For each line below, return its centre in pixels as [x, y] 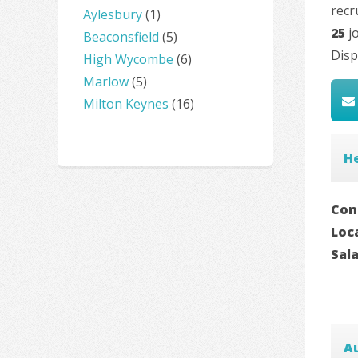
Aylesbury [113, 14]
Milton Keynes [126, 103]
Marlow [106, 81]
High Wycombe [128, 59]
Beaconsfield [121, 36]
